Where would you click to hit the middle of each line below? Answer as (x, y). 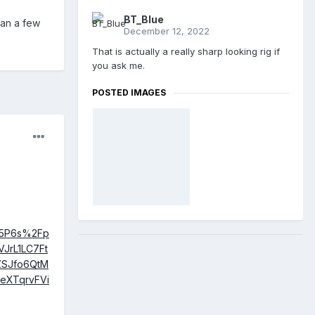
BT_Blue (144, 20)
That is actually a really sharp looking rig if (186, 52)
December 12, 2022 (167, 31)
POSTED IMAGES (129, 93)
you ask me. (118, 66)
